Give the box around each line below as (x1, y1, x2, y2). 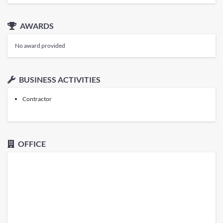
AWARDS (18, 20, 54, 30)
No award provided (15, 41, 65, 49)
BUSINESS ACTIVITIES (17, 74, 101, 84)
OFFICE (16, 138, 46, 148)
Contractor (22, 95, 52, 103)
